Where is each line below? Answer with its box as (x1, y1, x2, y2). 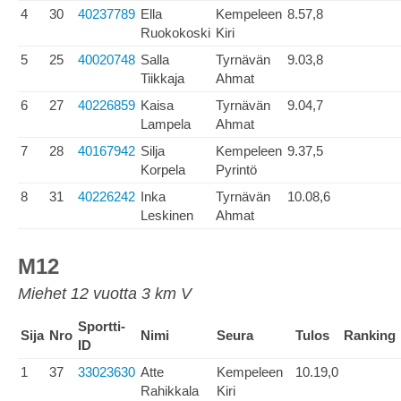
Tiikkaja (141, 71, 184, 86)
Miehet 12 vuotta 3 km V (18, 285, 192, 303)
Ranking (344, 328, 396, 343)
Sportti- (78, 319, 125, 334)
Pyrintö (216, 162, 257, 177)
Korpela (141, 162, 185, 177)
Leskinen (141, 208, 193, 223)
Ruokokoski (141, 25, 210, 40)
